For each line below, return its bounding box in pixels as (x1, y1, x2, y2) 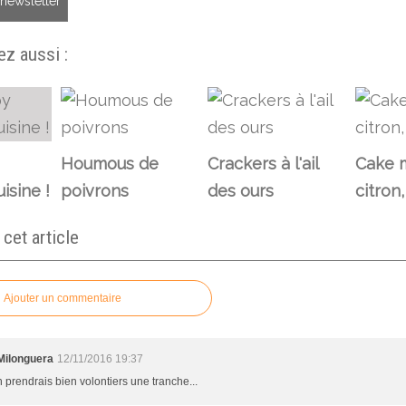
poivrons (60, 180, 129, 200)
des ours (208, 180, 274, 200)
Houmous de (60, 153, 159, 173)
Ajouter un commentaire (4, 291, 121, 304)
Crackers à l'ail (208, 153, 318, 173)
